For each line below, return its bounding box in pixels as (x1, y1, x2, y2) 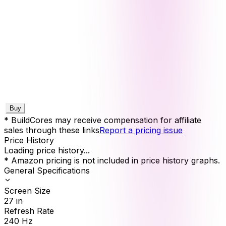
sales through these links (4, 125, 99, 135)
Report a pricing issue (99, 125, 183, 135)
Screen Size (4, 185, 50, 196)
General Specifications (4, 165, 90, 176)
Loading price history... (4, 145, 90, 155)
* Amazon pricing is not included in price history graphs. (4, 155, 220, 165)
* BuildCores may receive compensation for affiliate (4, 115, 201, 125)
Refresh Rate (4, 205, 54, 216)
